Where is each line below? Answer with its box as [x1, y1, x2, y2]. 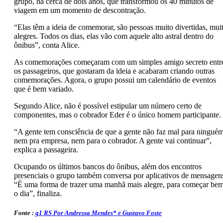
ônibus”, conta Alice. [14, 41, 80, 50]
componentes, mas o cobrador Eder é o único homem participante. [14, 111, 221, 119]
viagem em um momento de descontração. [14, 6, 146, 15]
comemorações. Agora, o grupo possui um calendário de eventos [14, 76, 216, 85]
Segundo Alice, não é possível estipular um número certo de [14, 102, 202, 111]
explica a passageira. [14, 145, 78, 154]
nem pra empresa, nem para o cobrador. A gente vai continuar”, [14, 136, 212, 145]
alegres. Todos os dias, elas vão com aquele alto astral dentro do [14, 32, 214, 41]
